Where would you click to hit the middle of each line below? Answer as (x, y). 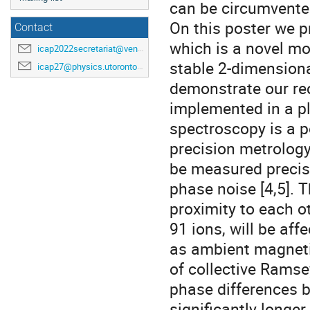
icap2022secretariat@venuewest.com (88, 49)
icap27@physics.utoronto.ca (87, 66)
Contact (34, 28)
